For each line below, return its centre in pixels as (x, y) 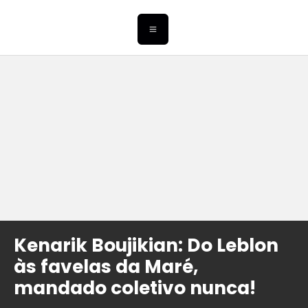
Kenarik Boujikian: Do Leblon (146, 245)
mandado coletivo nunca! (135, 288)
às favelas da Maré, (106, 267)
